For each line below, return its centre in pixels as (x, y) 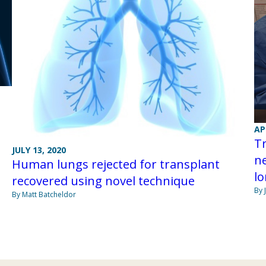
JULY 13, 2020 (39, 150)
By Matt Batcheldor (44, 194)
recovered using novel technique (103, 180)
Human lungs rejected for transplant (115, 164)
